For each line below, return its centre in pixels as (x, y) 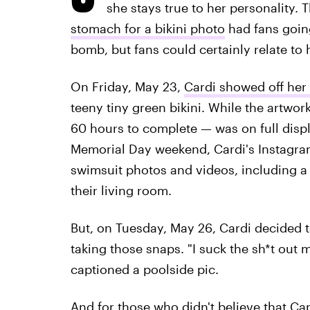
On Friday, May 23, (127, 86)
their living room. (121, 190)
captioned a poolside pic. (144, 269)
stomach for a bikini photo (147, 28)
